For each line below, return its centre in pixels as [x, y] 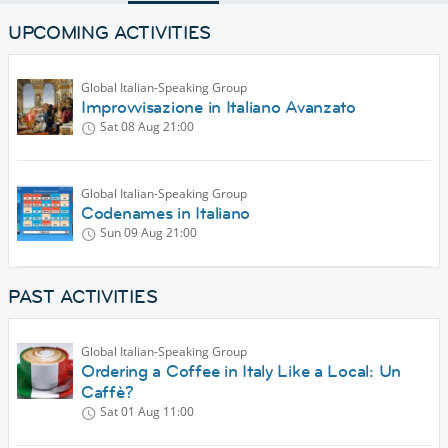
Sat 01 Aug [130, 412]
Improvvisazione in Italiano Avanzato [218, 107]
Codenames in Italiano [166, 213]
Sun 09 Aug [131, 233]
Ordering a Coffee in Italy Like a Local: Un [241, 371]
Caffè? [107, 392]
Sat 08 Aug [130, 127]
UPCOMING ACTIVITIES [109, 33]
